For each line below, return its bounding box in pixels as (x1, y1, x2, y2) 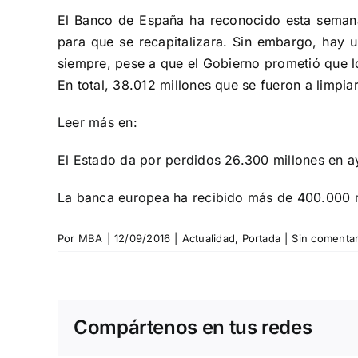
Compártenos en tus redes (74, 316, 312, 339)
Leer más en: (58, 114, 137, 130)
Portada (241, 232, 281, 245)
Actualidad (181, 232, 236, 245)
